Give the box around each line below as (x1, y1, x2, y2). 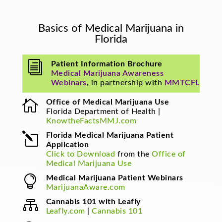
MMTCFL (164, 79, 200, 87)
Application (46, 141, 89, 149)
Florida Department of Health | (46, 108, 161, 116)
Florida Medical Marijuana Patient (46, 131, 174, 140)
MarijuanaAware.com (46, 183, 125, 192)
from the (115, 150, 152, 159)
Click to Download (46, 150, 115, 159)
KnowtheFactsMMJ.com (46, 117, 137, 125)
